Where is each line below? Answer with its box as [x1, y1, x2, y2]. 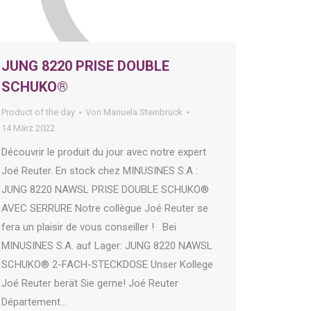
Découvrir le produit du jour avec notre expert [1, 146, 206, 159]
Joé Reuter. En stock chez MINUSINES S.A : [1, 165, 198, 178]
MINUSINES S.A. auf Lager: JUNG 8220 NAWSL [1, 239, 212, 253]
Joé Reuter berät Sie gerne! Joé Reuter [1, 277, 178, 290]
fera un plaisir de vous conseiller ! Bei [1, 221, 176, 234]
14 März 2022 [1, 123, 55, 134]
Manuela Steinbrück [103, 107, 183, 118]
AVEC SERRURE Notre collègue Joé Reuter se [1, 202, 208, 215]
